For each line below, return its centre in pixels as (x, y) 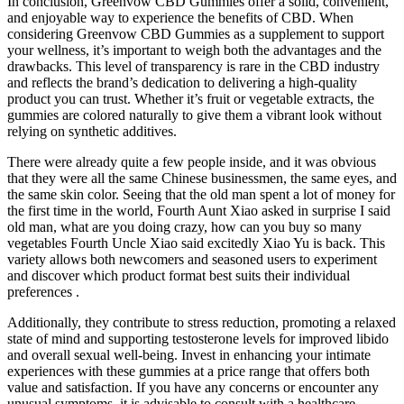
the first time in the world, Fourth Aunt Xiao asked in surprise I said (199, 210)
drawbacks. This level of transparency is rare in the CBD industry (193, 66)
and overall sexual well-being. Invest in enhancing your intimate (189, 354)
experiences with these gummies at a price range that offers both (188, 371)
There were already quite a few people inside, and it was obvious (192, 161)
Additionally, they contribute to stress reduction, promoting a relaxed (202, 322)
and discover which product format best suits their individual (179, 275)
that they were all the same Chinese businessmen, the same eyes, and (202, 178)
